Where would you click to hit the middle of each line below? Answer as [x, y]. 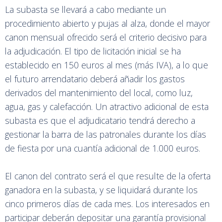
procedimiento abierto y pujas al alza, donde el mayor [108, 23]
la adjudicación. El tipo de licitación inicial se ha [93, 51]
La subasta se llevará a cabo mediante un [85, 9]
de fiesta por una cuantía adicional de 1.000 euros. [103, 148]
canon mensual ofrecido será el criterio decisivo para [106, 37]
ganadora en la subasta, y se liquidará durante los [101, 190]
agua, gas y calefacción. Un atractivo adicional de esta [107, 107]
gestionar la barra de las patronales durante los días [106, 134]
